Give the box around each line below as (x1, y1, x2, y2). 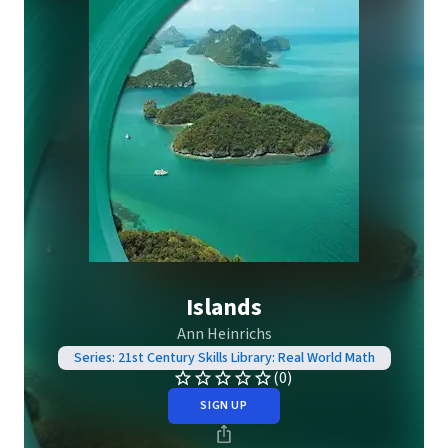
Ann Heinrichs (176, 323, 272, 345)
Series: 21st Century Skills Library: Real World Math (73, 348, 375, 368)
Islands (186, 290, 262, 325)
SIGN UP (200, 397, 248, 414)
